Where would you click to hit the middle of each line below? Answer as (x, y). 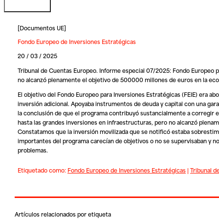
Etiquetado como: (42, 170)
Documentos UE (42, 28)
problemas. (33, 150)
